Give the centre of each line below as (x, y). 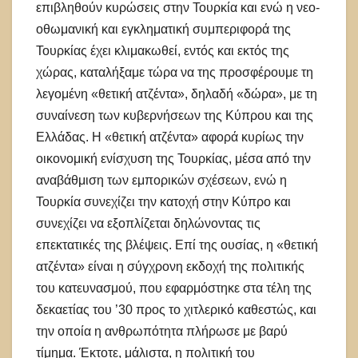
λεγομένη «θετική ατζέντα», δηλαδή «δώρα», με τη (177, 93)
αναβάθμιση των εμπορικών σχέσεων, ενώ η (161, 180)
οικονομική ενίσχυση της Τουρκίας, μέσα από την (173, 158)
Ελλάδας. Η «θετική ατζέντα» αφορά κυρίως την (170, 137)
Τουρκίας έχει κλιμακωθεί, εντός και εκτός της (163, 50)
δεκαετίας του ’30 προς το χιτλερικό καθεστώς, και (176, 309)
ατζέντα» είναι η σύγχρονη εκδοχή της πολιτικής (170, 266)
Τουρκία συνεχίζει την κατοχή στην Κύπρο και (163, 201)
